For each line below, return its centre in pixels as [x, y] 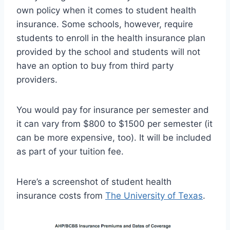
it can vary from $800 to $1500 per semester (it [114, 124]
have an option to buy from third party [95, 66]
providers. [37, 80]
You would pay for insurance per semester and [113, 110]
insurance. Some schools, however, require [105, 24]
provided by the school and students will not [108, 52]
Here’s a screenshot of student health [94, 182]
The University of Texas [154, 196]
